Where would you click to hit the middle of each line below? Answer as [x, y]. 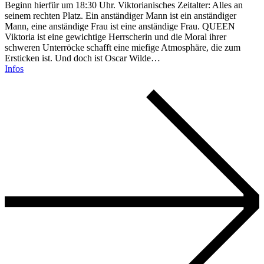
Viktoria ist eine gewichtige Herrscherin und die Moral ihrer [115, 37]
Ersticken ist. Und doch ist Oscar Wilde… [82, 58]
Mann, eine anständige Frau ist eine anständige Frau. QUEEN [120, 26]
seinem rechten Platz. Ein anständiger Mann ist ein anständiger [121, 15]
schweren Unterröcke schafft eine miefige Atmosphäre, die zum [123, 47]
